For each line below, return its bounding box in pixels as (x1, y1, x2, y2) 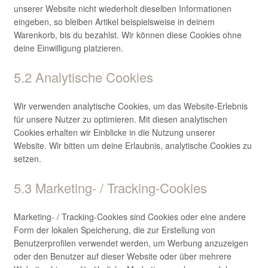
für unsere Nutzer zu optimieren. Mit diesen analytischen (13, 113, 227, 126)
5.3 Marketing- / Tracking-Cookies (13, 178, 207, 197)
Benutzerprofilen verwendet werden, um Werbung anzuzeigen (13, 236, 248, 249)
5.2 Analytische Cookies (13, 68, 153, 87)
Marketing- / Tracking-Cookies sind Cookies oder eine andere (13, 210, 246, 223)
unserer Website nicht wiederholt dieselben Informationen (13, 2, 232, 15)
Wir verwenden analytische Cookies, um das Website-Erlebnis (13, 100, 248, 112)
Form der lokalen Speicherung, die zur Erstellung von (13, 223, 215, 236)
